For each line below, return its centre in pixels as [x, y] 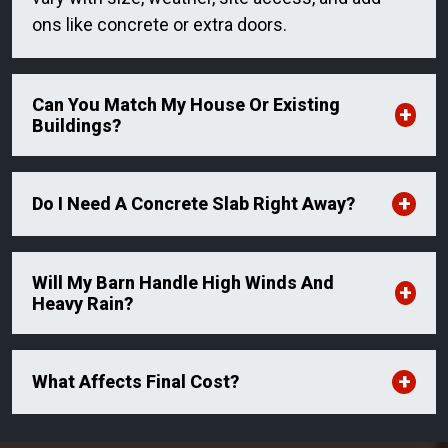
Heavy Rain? [82, 303]
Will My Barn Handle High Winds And [183, 282]
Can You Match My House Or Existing [186, 104]
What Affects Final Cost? [135, 382]
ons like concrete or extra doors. [159, 24]
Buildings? [76, 125]
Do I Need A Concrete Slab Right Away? [193, 204]
